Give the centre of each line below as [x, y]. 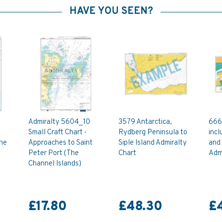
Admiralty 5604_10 [59, 122]
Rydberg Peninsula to [153, 132]
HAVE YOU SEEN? [111, 11]
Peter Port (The [54, 153]
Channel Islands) [55, 164]
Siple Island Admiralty [152, 143]
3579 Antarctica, [145, 122]
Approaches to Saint [61, 143]
